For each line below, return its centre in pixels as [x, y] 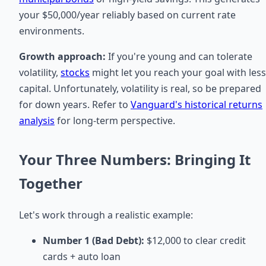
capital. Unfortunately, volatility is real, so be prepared [140, 89]
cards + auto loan [82, 257]
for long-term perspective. [115, 121]
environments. [52, 31]
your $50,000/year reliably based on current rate [127, 15]
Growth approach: [62, 57]
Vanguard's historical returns [197, 105]
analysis [37, 121]
